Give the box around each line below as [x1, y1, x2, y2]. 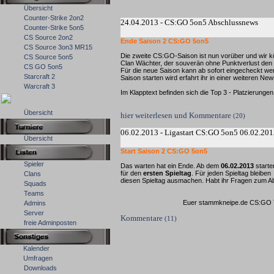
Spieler [24, 160, 44, 168]
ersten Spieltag [143, 169, 191, 177]
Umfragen [23, 254, 53, 262]
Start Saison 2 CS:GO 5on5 [120, 147, 207, 155]
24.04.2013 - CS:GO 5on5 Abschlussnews [120, 18, 258, 27]
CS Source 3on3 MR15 [24, 43, 92, 51]
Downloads [24, 264, 57, 272]
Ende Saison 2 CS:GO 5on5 [120, 37, 209, 45]
